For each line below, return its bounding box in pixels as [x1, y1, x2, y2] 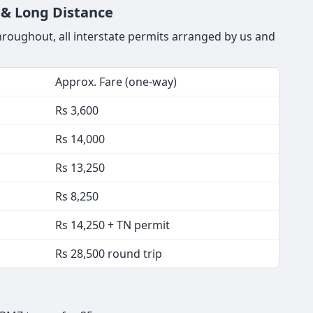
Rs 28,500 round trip [55, 245, 162, 261]
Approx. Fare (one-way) [55, 73, 177, 89]
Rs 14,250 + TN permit [55, 217, 170, 233]
